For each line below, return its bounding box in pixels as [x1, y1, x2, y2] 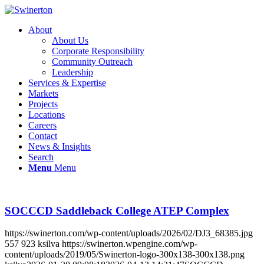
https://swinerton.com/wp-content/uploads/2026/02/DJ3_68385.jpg [5, 228, 253, 239]
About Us [52, 35, 88, 45]
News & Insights [28, 141, 91, 151]
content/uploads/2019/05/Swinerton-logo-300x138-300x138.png [5, 249, 245, 260]
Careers [28, 120, 57, 130]
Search [28, 152, 54, 162]
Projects [28, 99, 58, 109]
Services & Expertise [28, 78, 106, 88]
